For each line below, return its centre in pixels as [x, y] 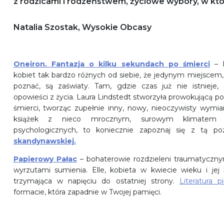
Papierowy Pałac [45, 159]
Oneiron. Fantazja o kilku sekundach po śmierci [112, 64]
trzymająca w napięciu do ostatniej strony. [96, 181]
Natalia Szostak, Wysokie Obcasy [82, 27]
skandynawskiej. [44, 141]
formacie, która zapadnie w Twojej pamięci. [87, 192]
